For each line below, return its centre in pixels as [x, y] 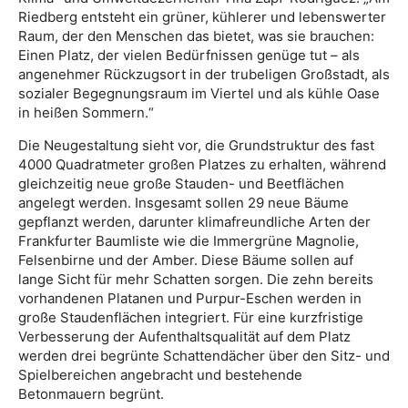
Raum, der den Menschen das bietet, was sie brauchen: [196, 36]
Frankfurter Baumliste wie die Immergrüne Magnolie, [189, 241]
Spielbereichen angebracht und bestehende [160, 375]
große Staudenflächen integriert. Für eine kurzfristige [191, 318]
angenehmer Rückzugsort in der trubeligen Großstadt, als [204, 75]
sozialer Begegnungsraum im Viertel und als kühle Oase [199, 94]
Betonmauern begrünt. [91, 394]
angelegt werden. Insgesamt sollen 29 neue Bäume [184, 203]
